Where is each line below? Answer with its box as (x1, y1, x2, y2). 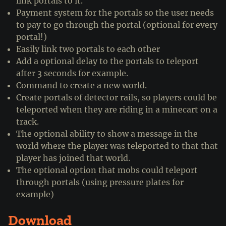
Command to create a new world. (16, 80, 147, 91)
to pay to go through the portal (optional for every (16, 20, 217, 30)
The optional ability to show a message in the (16, 129, 198, 139)
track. (16, 117, 39, 127)
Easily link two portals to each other (16, 44, 160, 54)
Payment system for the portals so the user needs (16, 8, 214, 18)
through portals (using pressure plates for (16, 177, 184, 188)
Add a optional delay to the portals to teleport (16, 56, 199, 67)
